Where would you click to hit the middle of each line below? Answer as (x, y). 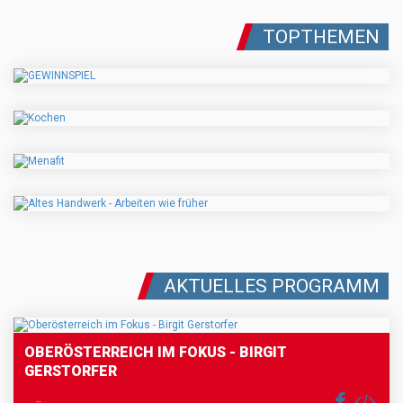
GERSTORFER (71, 372)
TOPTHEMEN (321, 36)
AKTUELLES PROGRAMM (272, 287)
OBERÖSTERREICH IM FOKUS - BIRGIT (156, 353)
